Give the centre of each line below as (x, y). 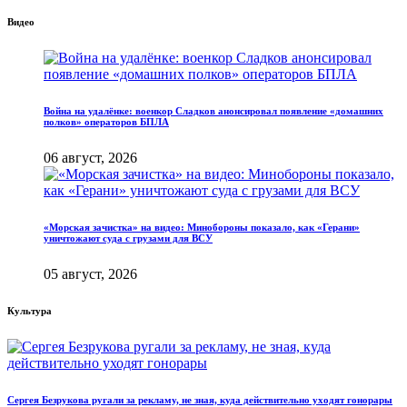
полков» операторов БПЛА (106, 122)
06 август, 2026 (90, 158)
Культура (30, 311)
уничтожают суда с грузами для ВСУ (128, 238)
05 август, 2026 (90, 274)
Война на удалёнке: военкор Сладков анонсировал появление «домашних (213, 111)
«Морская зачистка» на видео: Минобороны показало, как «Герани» (202, 228)
